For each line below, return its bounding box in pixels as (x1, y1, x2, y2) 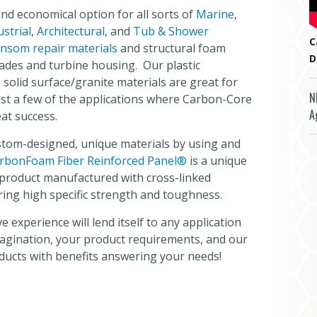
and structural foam (117, 40, 226, 56)
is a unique (187, 153, 247, 168)
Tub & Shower (130, 23, 209, 39)
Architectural (37, 23, 105, 39)
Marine (196, 6, 234, 22)
